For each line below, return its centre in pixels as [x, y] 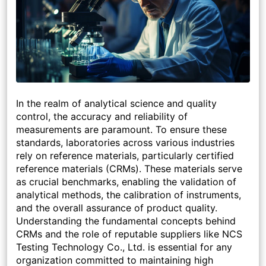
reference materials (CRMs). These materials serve [129, 169]
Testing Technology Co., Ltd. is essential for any [124, 247]
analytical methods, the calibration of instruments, [129, 195]
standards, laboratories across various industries [125, 143]
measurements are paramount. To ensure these [121, 130]
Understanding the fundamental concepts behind [126, 221]
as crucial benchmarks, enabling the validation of [126, 182]
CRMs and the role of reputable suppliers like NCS [129, 234]
